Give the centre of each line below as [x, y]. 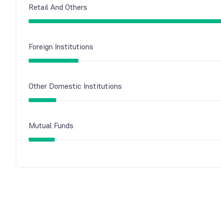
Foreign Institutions [61, 47]
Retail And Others [58, 7]
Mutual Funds [51, 126]
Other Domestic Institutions [75, 86]
